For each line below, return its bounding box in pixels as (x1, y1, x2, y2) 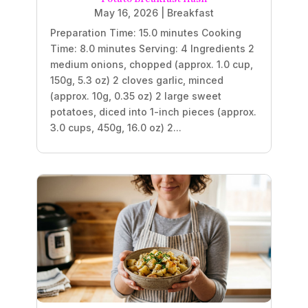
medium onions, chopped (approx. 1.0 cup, (49, 58, 253, 71)
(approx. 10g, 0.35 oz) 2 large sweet (49, 90, 221, 102)
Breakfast (167, 7, 214, 19)
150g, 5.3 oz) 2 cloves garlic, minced (49, 74, 223, 87)
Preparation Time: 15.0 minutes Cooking (49, 27, 241, 39)
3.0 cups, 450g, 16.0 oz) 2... (49, 122, 181, 134)
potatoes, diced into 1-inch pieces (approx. (49, 106, 256, 118)
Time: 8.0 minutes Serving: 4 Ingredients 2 (49, 43, 254, 55)
